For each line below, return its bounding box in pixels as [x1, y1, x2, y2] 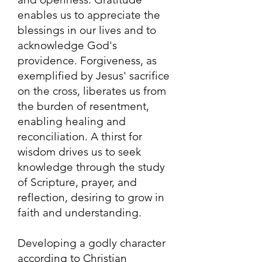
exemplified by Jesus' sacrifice [18, 69, 170, 82]
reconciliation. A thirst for [18, 130, 142, 143]
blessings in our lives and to [18, 23, 156, 37]
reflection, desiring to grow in [18, 191, 164, 204]
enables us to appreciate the [18, 8, 160, 22]
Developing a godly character [18, 236, 166, 250]
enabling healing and [18, 115, 126, 128]
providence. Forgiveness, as [18, 54, 157, 67]
